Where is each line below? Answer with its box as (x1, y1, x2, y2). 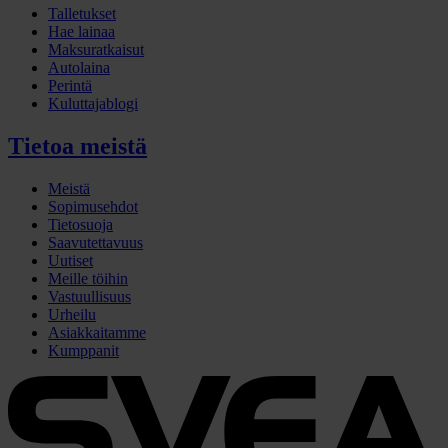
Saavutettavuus (48, 233, 143, 251)
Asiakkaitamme (48, 323, 146, 341)
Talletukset (48, 5, 116, 23)
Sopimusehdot (48, 197, 138, 215)
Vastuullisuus (48, 287, 131, 305)
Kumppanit (48, 341, 119, 359)
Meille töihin (48, 269, 128, 287)
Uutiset (48, 251, 93, 269)
